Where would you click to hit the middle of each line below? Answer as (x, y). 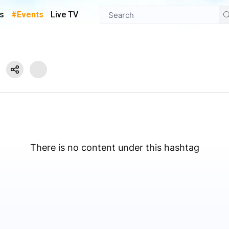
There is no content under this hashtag (114, 147)
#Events (27, 15)
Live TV (64, 15)
